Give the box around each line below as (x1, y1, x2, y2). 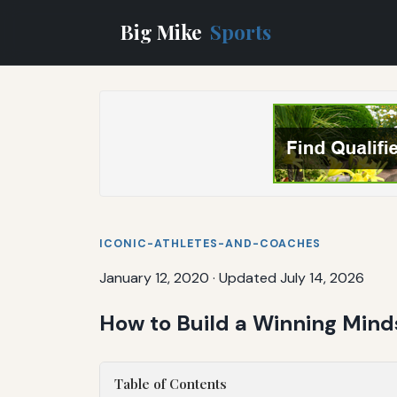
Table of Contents (114, 374, 227, 393)
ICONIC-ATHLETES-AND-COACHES (99, 236, 321, 251)
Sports (210, 18, 272, 45)
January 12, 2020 (99, 268, 209, 287)
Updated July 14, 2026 (219, 268, 364, 287)
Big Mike (121, 18, 206, 45)
